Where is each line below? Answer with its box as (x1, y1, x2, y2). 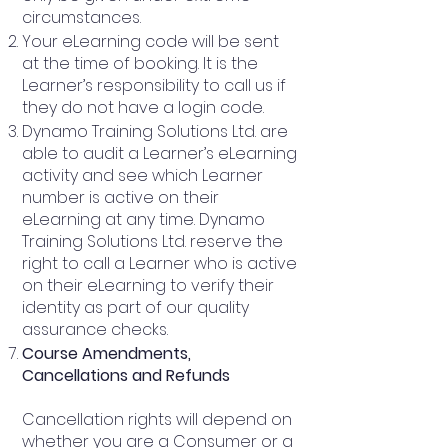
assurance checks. (22, 317, 168, 341)
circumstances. (22, 5, 141, 29)
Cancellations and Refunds (22, 363, 230, 387)
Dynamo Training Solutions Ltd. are (22, 119, 288, 143)
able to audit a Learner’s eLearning (22, 141, 297, 165)
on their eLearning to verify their (22, 273, 274, 297)
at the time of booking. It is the (22, 51, 258, 75)
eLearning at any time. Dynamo (22, 207, 265, 231)
